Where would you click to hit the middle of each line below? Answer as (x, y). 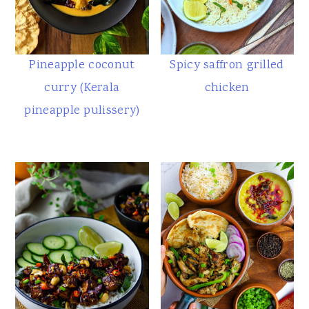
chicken (227, 88)
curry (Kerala (82, 88)
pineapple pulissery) (82, 111)
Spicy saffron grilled (227, 65)
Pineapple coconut (82, 65)
